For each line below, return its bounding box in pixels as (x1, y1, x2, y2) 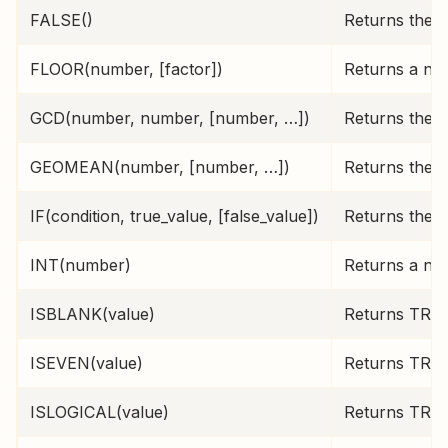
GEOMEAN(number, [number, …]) (30, 157, 290, 177)
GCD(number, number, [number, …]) (30, 108, 310, 128)
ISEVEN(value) (30, 353, 143, 373)
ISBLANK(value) (30, 304, 155, 324)
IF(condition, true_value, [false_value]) (30, 206, 319, 226)
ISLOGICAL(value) (30, 402, 169, 422)
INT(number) (30, 255, 131, 275)
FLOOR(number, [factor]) (30, 59, 223, 79)
